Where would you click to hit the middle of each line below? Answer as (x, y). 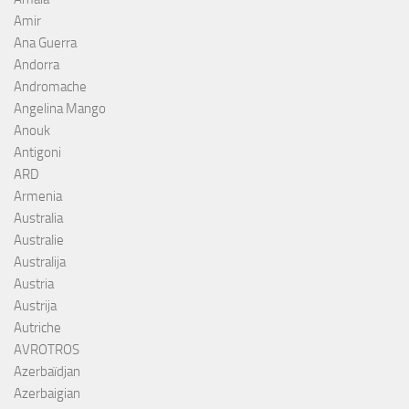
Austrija (35, 305)
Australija (40, 262)
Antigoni (37, 152)
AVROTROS (47, 349)
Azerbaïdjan (47, 371)
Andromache (50, 86)
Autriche (37, 327)
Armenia (38, 196)
